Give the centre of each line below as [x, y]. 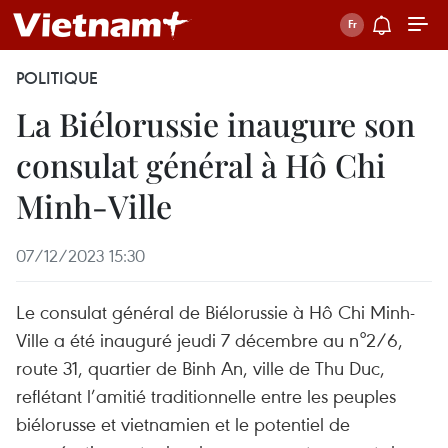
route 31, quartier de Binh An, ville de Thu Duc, [200, 367]
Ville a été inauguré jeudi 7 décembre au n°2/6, [209, 339]
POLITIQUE [57, 78]
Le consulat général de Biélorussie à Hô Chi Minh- [215, 311]
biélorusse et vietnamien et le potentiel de [183, 423]
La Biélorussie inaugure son [215, 123]
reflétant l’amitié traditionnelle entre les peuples [206, 395]
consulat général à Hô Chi [201, 164]
